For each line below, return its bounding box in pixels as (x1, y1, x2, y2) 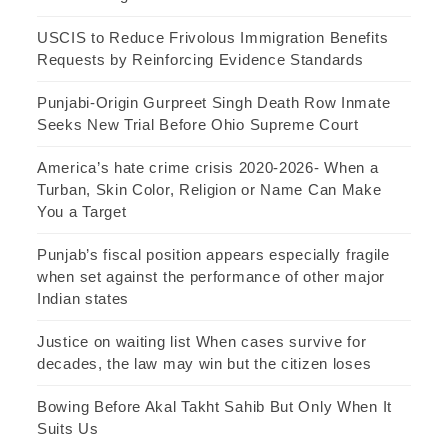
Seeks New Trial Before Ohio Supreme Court (37, 115, 359, 133)
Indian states (37, 289, 130, 307)
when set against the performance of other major (37, 267, 385, 285)
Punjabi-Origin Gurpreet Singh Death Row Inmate (37, 93, 391, 111)
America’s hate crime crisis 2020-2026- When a (37, 158, 379, 176)
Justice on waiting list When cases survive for (37, 332, 367, 350)
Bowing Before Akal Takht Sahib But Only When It (37, 397, 392, 415)
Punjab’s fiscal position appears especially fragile (37, 245, 390, 263)
